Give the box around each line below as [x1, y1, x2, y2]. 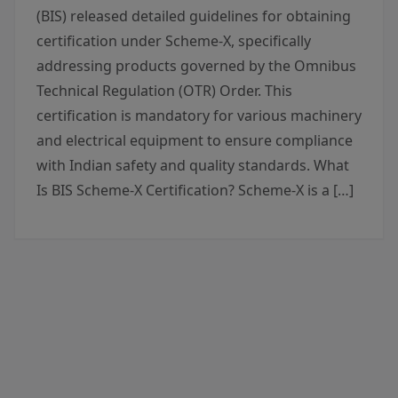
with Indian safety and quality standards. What [36, 155, 349, 175]
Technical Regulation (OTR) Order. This [36, 81, 292, 100]
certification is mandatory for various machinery [36, 106, 362, 125]
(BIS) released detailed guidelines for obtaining [36, 6, 351, 26]
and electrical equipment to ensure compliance [36, 131, 353, 150]
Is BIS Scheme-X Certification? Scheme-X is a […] [36, 180, 354, 200]
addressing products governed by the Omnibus [36, 56, 356, 76]
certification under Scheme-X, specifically [36, 31, 311, 51]
